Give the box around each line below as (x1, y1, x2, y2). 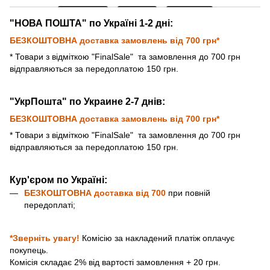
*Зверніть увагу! (10, 233, 82, 243)
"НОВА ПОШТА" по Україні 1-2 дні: (10, 17, 173, 28)
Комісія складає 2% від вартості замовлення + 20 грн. (10, 257, 221, 267)
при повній (168, 187, 210, 198)
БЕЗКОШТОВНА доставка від (24, 187, 151, 198)
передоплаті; (24, 199, 75, 210)
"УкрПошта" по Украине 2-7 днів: (10, 96, 165, 107)
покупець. (10, 245, 48, 255)
